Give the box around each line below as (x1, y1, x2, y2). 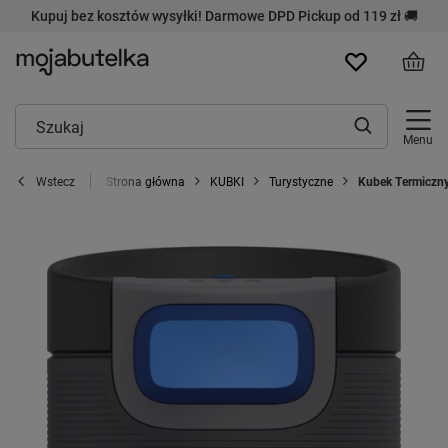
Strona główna (106, 172, 185, 189)
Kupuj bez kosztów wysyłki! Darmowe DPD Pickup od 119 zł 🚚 (30, 6, 418, 25)
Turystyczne (269, 172, 333, 189)
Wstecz (36, 173, 75, 189)
